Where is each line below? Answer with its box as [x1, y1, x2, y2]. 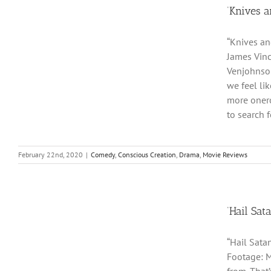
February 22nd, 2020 [18, 150, 83, 159]
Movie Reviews [203, 150, 247, 159]
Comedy [91, 150, 115, 159]
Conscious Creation [118, 150, 176, 159]
